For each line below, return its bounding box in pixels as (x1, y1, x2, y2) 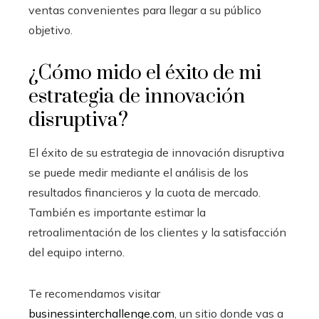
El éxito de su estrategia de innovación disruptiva (28, 145, 284, 159)
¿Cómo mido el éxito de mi (28, 60, 261, 85)
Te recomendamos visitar (28, 286, 160, 300)
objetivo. (28, 22, 73, 37)
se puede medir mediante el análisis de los (28, 164, 249, 179)
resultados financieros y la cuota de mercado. (28, 184, 261, 199)
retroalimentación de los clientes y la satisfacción (28, 224, 286, 239)
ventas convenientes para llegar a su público (28, 2, 261, 17)
